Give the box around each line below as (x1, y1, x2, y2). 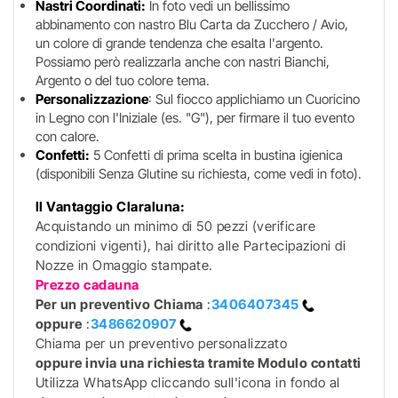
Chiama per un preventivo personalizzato (35, 335, 288, 352)
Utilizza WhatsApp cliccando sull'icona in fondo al (35, 374, 340, 391)
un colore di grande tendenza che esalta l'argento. (35, 35, 323, 52)
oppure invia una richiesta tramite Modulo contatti (35, 354, 362, 371)
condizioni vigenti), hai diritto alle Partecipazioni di (35, 237, 346, 254)
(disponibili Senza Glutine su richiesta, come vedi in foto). (35, 165, 362, 182)
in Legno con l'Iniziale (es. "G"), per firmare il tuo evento (35, 109, 354, 126)
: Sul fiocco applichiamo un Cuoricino (147, 91, 360, 107)
